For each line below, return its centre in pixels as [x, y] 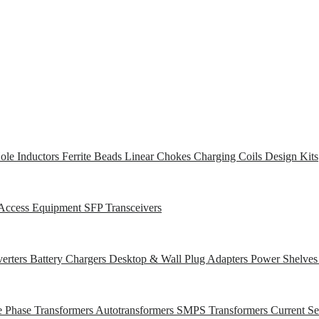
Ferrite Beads [93, 156]
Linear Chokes [159, 156]
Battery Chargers [69, 259]
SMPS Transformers [224, 310]
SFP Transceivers [123, 208]
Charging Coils [229, 156]
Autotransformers [136, 310]
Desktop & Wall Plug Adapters [180, 259]
